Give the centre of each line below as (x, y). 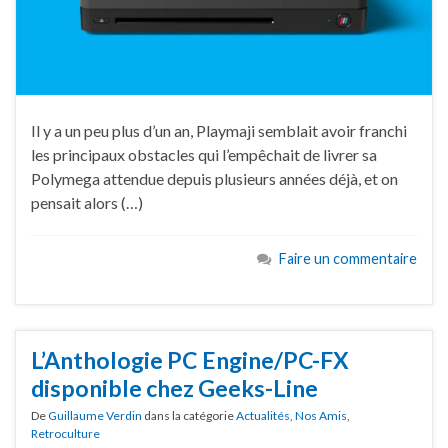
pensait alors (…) (87, 203)
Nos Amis (321, 416)
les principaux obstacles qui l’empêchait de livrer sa (204, 155)
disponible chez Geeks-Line (174, 388)
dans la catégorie (189, 416)
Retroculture (65, 434)
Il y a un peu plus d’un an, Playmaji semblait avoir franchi (219, 131)
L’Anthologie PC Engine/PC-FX (190, 360)
